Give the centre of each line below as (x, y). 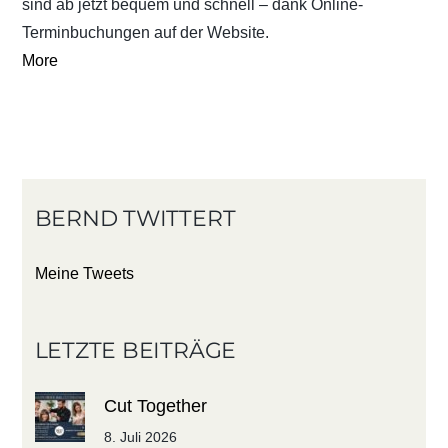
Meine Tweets (84, 274)
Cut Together (155, 405)
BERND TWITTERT (135, 218)
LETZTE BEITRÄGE (135, 350)
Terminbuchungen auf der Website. (146, 33)
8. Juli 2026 (140, 437)
